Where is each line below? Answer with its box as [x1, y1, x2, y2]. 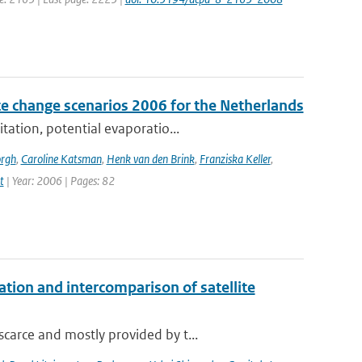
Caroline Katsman [20, 151, 102, 166]
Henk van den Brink [106, 151, 195, 166]
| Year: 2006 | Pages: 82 [3, 173, 115, 188]
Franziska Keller [199, 151, 271, 166]
